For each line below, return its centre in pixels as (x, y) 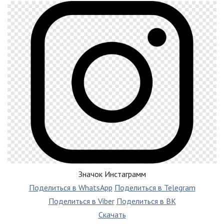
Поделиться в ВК (146, 201)
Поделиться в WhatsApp (70, 188)
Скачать (112, 215)
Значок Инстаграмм (112, 174)
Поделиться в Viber (81, 201)
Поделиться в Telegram (155, 188)
